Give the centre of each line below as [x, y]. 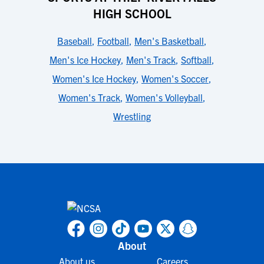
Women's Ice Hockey [94, 78]
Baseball [75, 41]
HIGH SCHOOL [132, 13]
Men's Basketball [169, 41]
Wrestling [132, 116]
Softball [196, 60]
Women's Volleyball [164, 97]
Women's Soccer [175, 78]
